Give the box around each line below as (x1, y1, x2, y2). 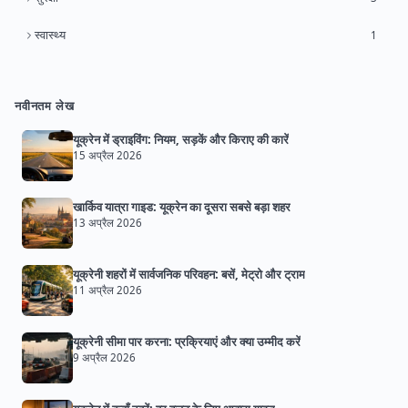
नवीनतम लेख (15, 97, 75, 115)
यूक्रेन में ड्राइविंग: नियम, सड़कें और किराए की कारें (73, 131, 289, 148)
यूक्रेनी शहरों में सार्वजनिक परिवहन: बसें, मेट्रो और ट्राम (73, 266, 305, 283)
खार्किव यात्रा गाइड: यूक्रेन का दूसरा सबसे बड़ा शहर (73, 199, 291, 216)
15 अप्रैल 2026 (73, 148, 142, 163)
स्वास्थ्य (35, 26, 66, 44)
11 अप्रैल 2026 (73, 283, 142, 298)
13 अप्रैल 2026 (73, 216, 142, 230)
